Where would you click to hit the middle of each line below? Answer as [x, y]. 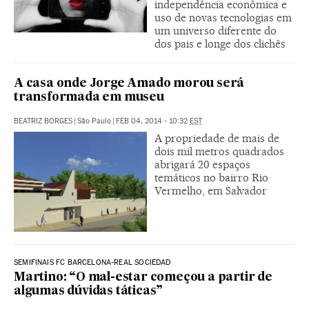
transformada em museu [89, 97]
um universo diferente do [216, 30]
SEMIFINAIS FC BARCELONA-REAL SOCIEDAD [92, 262]
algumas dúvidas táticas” [89, 291]
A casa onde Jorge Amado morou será [129, 83]
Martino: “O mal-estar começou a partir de [143, 277]
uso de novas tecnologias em [223, 17]
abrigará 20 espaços [202, 164]
